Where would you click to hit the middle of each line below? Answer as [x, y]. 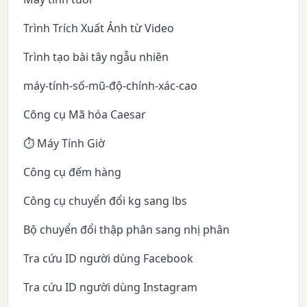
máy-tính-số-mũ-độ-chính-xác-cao [111, 85]
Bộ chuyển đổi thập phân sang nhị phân [127, 229]
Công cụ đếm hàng [73, 172]
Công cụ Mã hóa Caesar [85, 114]
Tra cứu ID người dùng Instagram [111, 287]
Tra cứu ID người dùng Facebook [109, 258]
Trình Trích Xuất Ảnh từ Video [99, 28]
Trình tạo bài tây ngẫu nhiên [96, 57]
